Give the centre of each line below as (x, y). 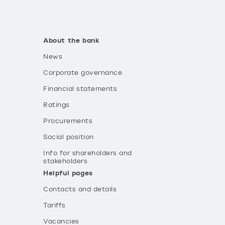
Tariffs (54, 205)
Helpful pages (68, 173)
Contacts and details (80, 189)
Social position (69, 137)
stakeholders (65, 161)
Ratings (57, 105)
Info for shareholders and (88, 153)
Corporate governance (83, 73)
